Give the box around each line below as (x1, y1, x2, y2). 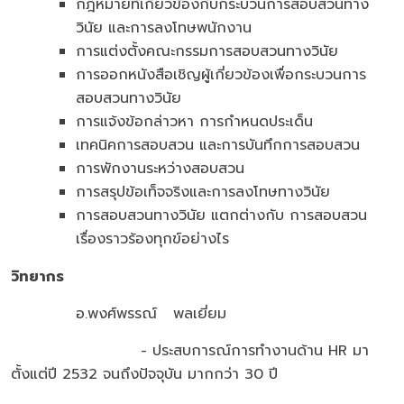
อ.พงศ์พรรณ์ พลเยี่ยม (11, 303, 226, 326)
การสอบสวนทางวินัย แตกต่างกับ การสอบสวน (76, 205, 367, 227)
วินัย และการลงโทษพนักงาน (76, 17, 252, 40)
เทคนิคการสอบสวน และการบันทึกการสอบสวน (76, 134, 360, 157)
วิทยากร (11, 266, 64, 289)
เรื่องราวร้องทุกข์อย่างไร (76, 228, 229, 251)
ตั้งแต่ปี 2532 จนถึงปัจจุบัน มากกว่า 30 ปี (11, 363, 278, 386)
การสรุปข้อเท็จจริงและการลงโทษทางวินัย (76, 181, 330, 204)
